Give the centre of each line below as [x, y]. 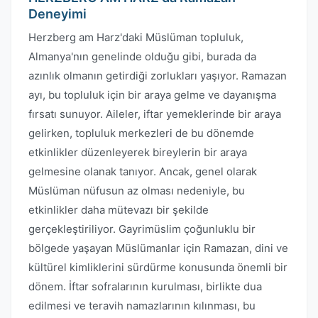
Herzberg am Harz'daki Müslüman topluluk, [136, 37]
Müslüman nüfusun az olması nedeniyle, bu [137, 191]
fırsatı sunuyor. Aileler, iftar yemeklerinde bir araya [155, 114]
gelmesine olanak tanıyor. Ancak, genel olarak [143, 171]
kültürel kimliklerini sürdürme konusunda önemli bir [158, 267]
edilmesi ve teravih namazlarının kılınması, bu [142, 306]
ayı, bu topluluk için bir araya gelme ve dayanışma [152, 95]
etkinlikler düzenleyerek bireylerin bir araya [138, 152]
